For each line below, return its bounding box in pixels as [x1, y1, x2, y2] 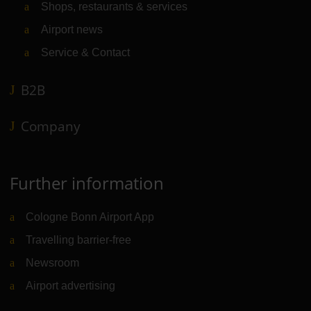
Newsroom [26, 256, 80, 269]
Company [20, 117, 81, 135]
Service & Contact [40, 46, 130, 58]
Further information [9, 171, 164, 194]
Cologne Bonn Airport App [26, 210, 155, 223]
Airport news [40, 23, 103, 35]
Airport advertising [26, 279, 116, 292]
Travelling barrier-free [26, 233, 132, 246]
